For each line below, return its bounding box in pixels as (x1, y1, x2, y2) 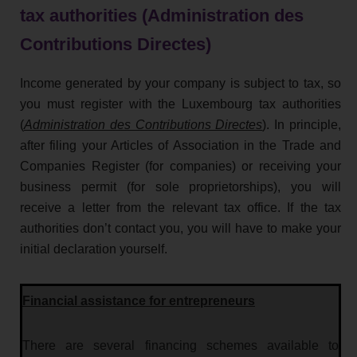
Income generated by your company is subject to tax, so (20, 76, 341, 91)
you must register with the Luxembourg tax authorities (20, 97, 341, 112)
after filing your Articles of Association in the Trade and (20, 139, 341, 153)
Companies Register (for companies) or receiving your (20, 159, 341, 174)
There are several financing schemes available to (22, 339, 339, 353)
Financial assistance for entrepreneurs (22, 294, 255, 308)
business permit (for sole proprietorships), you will (20, 180, 341, 194)
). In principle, (262, 118, 342, 132)
